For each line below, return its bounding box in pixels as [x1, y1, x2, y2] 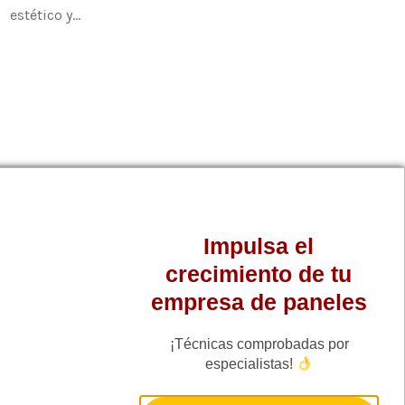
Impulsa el [203, 233, 315, 259]
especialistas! [204, 356, 297, 372]
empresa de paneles [150, 289, 367, 315]
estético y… [10, 5, 80, 24]
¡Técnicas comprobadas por [169, 336, 349, 352]
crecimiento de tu [165, 261, 353, 287]
